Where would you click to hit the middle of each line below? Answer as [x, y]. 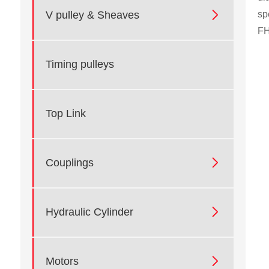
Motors [62, 261]
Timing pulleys [80, 65]
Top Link [65, 114]
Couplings [69, 163]
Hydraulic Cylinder [89, 212]
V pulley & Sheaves [92, 15]
